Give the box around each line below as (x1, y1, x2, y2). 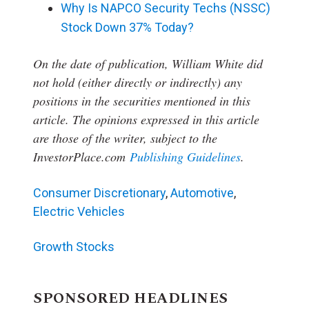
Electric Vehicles (33, 204, 125, 219)
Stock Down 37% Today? (61, 19, 194, 34)
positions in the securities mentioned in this (33, 92, 250, 110)
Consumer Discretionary (33, 186, 166, 201)
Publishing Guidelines (130, 148, 241, 166)
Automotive (170, 186, 234, 201)
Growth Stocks (33, 239, 114, 255)
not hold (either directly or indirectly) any (33, 74, 242, 91)
